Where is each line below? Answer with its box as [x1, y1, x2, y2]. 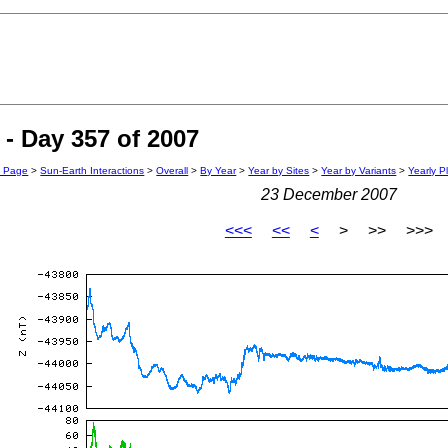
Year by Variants [321, 165, 397, 177]
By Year [200, 165, 237, 177]
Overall [156, 165, 189, 177]
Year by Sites [248, 165, 310, 177]
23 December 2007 [260, 186, 397, 204]
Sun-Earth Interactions [40, 165, 145, 177]
